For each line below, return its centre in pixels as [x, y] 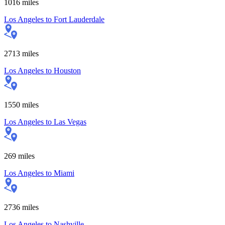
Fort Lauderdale [79, 19]
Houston [67, 70]
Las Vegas [70, 122]
